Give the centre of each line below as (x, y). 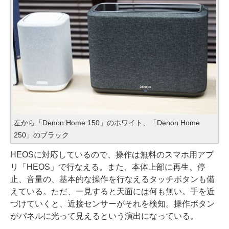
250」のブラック (41, 135)
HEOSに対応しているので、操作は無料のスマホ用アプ (112, 155)
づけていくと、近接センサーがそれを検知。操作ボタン (112, 204)
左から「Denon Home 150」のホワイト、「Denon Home (107, 123)
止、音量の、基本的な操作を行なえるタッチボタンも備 (112, 179)
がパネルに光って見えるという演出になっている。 (104, 216)
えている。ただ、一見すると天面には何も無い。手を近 (112, 192)
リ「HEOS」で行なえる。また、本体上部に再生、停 (108, 167)
